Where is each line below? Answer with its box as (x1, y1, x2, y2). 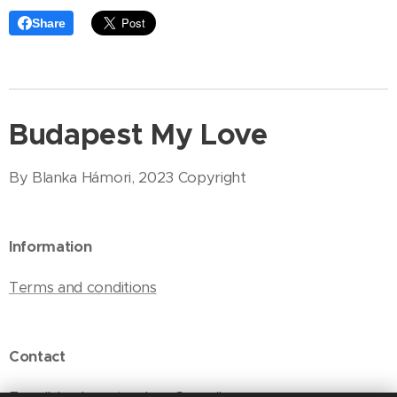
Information (9, 237, 92, 257)
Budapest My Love (9, 116, 268, 154)
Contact (9, 347, 66, 367)
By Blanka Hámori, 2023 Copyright (9, 168, 246, 188)
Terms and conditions (9, 278, 157, 298)
